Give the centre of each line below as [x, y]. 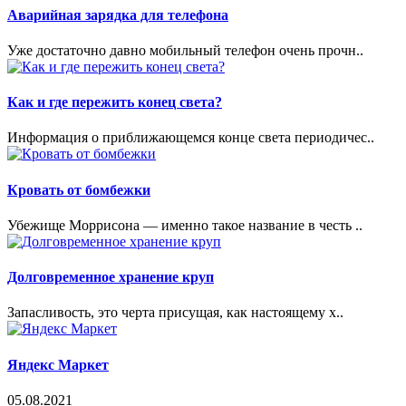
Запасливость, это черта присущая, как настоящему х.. [175, 313]
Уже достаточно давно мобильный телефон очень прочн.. [185, 50]
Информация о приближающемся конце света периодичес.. [191, 138]
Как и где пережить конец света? [115, 102]
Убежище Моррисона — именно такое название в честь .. [185, 225]
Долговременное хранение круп [111, 277]
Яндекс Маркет [58, 364]
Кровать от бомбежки [79, 189]
